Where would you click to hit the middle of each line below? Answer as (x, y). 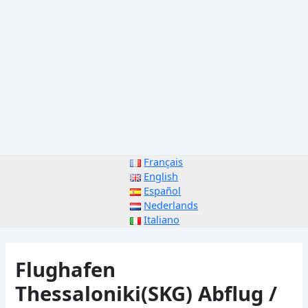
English (161, 176)
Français (164, 162)
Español (163, 191)
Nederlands (171, 205)
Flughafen (66, 269)
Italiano (162, 220)
